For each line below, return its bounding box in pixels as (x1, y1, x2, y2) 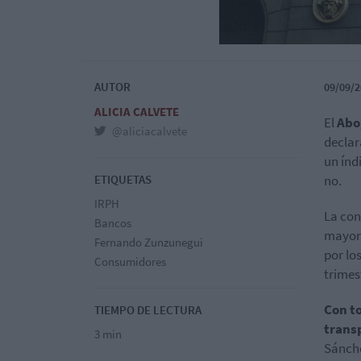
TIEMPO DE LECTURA (94, 302, 201, 317)
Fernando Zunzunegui (94, 234, 203, 250)
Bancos (94, 215, 131, 230)
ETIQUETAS (94, 172, 151, 187)
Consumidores (94, 254, 166, 269)
